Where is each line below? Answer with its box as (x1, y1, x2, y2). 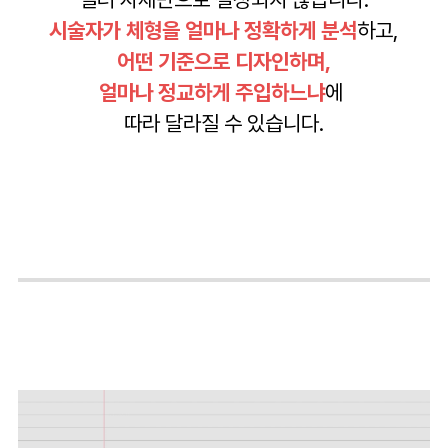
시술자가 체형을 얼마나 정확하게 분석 (48, 18, 357, 44)
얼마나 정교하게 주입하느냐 (99, 80, 326, 106)
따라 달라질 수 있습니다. (123, 111, 324, 137)
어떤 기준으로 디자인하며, (116, 49, 331, 75)
